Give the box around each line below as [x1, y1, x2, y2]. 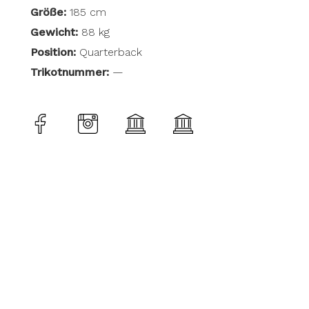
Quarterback [79, 46, 142, 59]
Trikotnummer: [30, 66, 109, 79]
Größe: [30, 6, 66, 19]
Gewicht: [30, 26, 78, 39]
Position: [30, 46, 79, 59]
